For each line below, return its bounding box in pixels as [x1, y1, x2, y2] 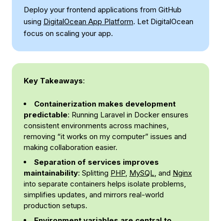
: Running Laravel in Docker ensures [68, 110, 188, 119]
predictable [24, 110, 68, 119]
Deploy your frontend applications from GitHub [24, 4, 182, 14]
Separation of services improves [34, 157, 159, 167]
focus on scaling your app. [24, 28, 113, 38]
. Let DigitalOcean [133, 16, 193, 26]
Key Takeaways [24, 75, 83, 85]
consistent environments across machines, [24, 120, 169, 130]
